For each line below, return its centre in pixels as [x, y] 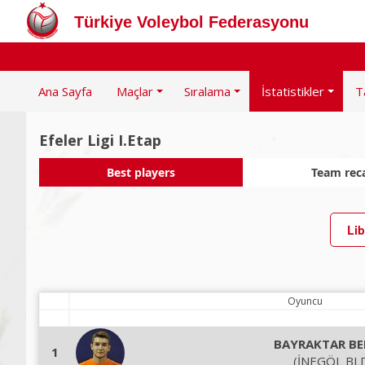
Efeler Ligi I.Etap [100, 140]
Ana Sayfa [65, 91]
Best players [141, 172]
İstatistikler [293, 91]
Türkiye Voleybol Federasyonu [191, 22]
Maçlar [135, 91]
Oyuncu [305, 301]
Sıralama [207, 91]
